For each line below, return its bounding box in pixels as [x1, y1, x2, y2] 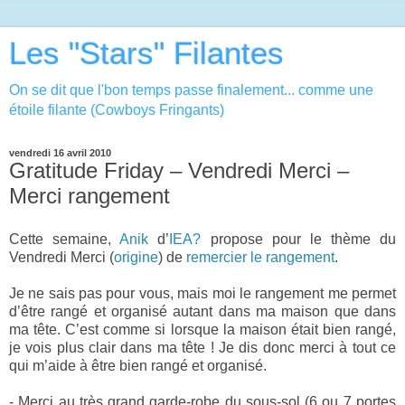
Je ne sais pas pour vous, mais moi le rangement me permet [9, 285, 396, 301]
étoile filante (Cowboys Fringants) [9, 102, 224, 118]
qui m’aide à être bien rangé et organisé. [9, 357, 267, 373]
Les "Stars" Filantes [9, 36, 284, 71]
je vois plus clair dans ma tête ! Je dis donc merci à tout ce [9, 339, 396, 355]
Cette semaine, [9, 231, 120, 247]
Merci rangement [9, 184, 170, 208]
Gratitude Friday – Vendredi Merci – [9, 158, 349, 183]
